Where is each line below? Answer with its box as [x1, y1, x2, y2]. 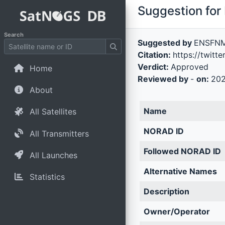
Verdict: [137, 62, 171, 72]
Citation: [137, 50, 173, 60]
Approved [170, 62, 208, 72]
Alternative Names [143, 166, 217, 176]
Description [143, 186, 189, 196]
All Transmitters [29, 128, 89, 139]
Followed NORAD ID [143, 146, 221, 156]
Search [4, 31, 24, 38]
